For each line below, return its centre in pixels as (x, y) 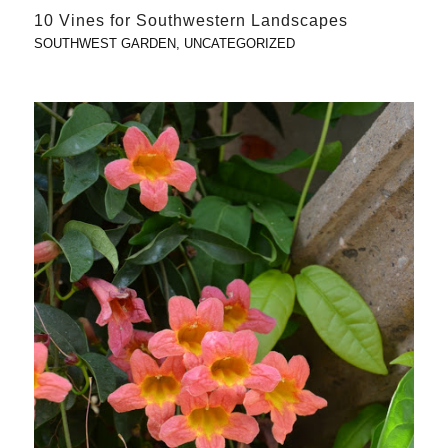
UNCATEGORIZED (239, 43)
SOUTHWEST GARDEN (104, 43)
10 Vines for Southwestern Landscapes (190, 20)
